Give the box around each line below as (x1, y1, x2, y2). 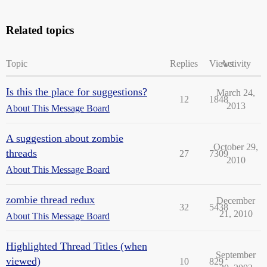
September (216, 250, 256, 260)
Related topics (6, 24, 74, 36)
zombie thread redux (6, 194, 95, 206)
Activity (221, 58, 251, 69)
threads (6, 147, 37, 159)
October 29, (213, 142, 258, 152)
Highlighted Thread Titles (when (6, 240, 147, 252)
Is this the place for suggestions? (6, 86, 147, 98)
